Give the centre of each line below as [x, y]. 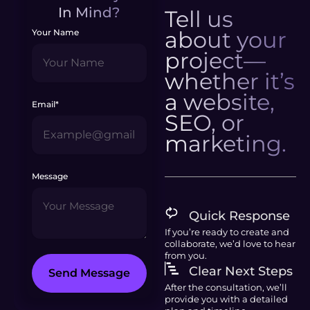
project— [215, 60]
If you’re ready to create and [227, 231]
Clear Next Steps [240, 271]
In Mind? [89, 13]
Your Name [55, 33]
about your [225, 39]
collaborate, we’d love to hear [230, 243]
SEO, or [204, 122]
